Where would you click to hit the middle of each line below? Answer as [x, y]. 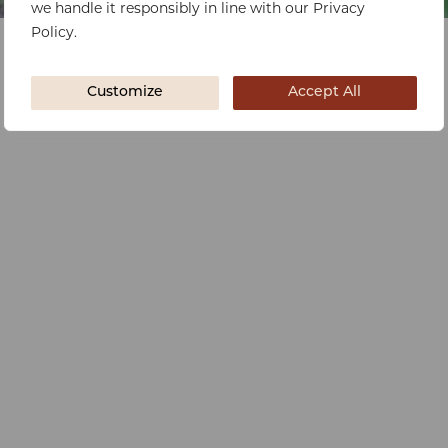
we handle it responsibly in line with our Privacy [198, 9]
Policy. [56, 33]
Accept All [325, 92]
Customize [124, 92]
